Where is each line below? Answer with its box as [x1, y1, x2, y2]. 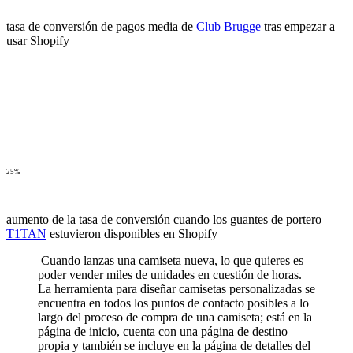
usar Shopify [6, 34, 69, 48]
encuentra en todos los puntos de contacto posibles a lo [38, 296, 309, 310]
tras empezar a [261, 20, 335, 34]
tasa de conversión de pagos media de [6, 20, 196, 34]
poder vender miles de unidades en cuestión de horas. [38, 268, 302, 282]
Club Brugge [196, 20, 261, 34]
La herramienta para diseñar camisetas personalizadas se [38, 282, 315, 296]
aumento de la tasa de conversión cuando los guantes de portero [6, 213, 321, 227]
